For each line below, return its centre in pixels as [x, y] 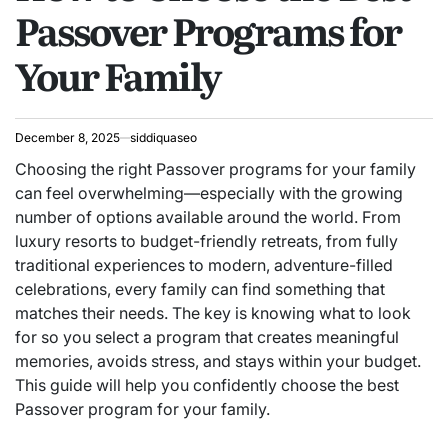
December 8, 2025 [67, 138]
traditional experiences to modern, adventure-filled [204, 265]
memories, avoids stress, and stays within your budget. [218, 361]
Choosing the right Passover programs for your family [215, 169]
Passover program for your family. [142, 409]
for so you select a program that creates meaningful [207, 337]
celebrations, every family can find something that [200, 289]
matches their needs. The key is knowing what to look [213, 313]
